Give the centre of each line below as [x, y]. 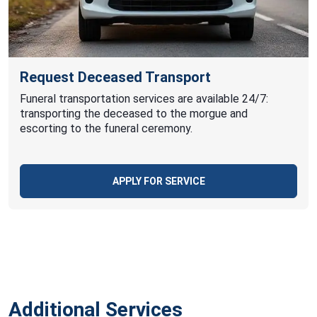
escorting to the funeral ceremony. [106, 128]
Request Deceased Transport [115, 77]
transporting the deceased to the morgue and [134, 114]
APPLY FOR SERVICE [158, 181]
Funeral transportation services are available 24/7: [144, 99]
